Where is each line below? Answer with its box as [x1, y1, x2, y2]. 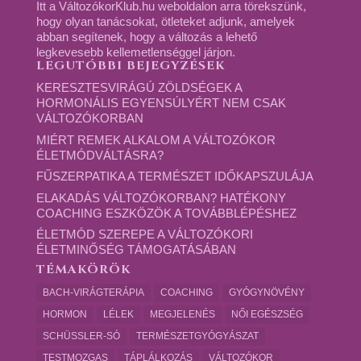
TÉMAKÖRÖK [35, 260, 131, 278]
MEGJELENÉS [149, 308, 215, 320]
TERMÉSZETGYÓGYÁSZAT [135, 330, 259, 342]
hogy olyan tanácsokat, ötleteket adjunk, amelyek [35, 15, 295, 28]
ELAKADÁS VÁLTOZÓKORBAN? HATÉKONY [35, 190, 286, 205]
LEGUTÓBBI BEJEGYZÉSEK [35, 57, 226, 74]
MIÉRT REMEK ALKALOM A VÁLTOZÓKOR [35, 132, 276, 147]
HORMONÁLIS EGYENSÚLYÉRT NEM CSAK [35, 96, 286, 110]
